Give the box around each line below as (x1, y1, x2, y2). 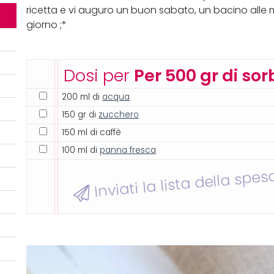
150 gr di (62, 109, 99, 120)
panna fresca (100, 145, 157, 156)
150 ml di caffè (62, 127, 122, 138)
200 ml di (62, 92, 103, 103)
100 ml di (62, 145, 100, 156)
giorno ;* (26, 19, 67, 31)
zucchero (98, 109, 139, 120)
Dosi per (64, 65, 135, 86)
